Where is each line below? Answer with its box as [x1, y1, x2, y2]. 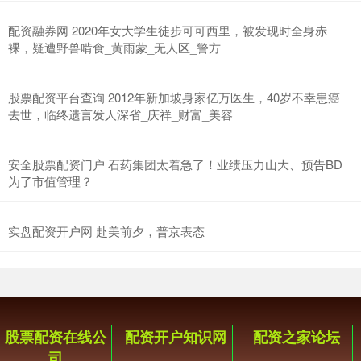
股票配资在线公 [5, 326, 107, 348]
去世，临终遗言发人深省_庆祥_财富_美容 [8, 106, 233, 123]
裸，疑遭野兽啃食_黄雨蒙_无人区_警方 [8, 39, 221, 56]
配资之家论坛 [252, 326, 340, 348]
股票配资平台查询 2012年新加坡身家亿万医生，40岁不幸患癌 [8, 89, 340, 106]
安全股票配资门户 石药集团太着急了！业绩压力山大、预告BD [8, 156, 342, 173]
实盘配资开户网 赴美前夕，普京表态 [8, 222, 205, 240]
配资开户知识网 [125, 326, 227, 348]
